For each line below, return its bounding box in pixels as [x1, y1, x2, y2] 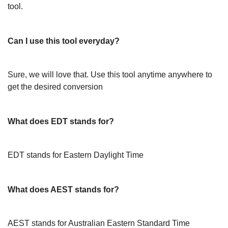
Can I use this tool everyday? [8, 37, 120, 45]
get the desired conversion [8, 82, 103, 91]
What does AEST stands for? [8, 185, 119, 194]
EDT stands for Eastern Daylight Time [8, 151, 144, 159]
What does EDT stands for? [8, 117, 114, 126]
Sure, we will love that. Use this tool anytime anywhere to [8, 70, 212, 79]
